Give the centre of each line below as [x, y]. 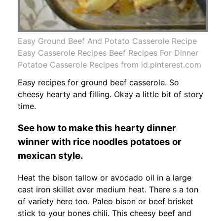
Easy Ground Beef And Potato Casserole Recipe [107, 41]
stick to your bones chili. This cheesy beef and [105, 213]
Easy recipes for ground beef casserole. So [98, 82]
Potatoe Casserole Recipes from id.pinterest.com [110, 64]
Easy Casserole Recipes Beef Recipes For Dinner [108, 53]
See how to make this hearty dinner [97, 128]
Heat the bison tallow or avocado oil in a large [105, 178]
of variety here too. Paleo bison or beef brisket [106, 202]
